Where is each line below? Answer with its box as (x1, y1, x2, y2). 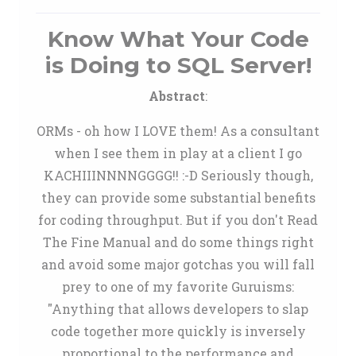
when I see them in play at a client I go (54, 145, 302, 161)
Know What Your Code (47, 25, 309, 52)
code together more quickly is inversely (50, 323, 306, 339)
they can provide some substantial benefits (41, 189, 315, 206)
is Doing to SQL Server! (44, 52, 311, 79)
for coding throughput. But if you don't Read (38, 211, 318, 228)
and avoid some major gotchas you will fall (41, 256, 315, 273)
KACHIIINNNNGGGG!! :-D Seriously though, (43, 167, 313, 184)
